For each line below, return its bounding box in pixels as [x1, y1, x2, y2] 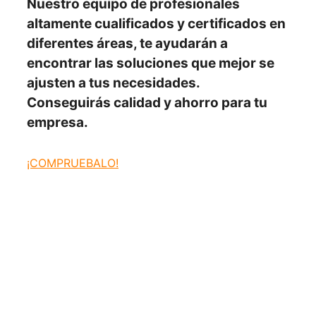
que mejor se [191, 54, 274, 71]
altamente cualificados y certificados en [27, 15, 286, 32]
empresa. [27, 114, 88, 130]
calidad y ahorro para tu [114, 94, 267, 111]
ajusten [27, 74, 75, 91]
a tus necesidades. [75, 74, 200, 91]
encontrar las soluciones [27, 54, 191, 71]
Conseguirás [27, 94, 114, 111]
